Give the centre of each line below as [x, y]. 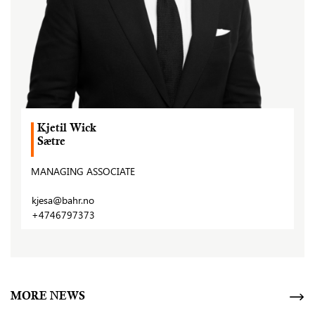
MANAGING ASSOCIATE [83, 172]
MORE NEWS [48, 297]
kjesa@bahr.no [63, 200]
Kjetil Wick [67, 129]
